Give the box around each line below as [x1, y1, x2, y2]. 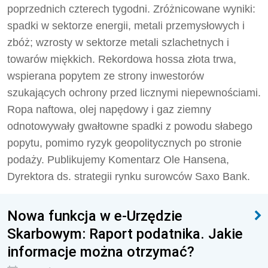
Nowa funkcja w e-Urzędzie [7, 207, 182, 224]
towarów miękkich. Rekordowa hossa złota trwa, [7, 53, 236, 65]
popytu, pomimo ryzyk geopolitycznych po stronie [7, 137, 242, 149]
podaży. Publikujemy [7, 154, 108, 166]
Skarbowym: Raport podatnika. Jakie [7, 225, 243, 242]
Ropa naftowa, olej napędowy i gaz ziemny [7, 103, 211, 115]
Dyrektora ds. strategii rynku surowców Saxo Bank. [7, 170, 250, 182]
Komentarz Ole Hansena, [108, 154, 229, 166]
